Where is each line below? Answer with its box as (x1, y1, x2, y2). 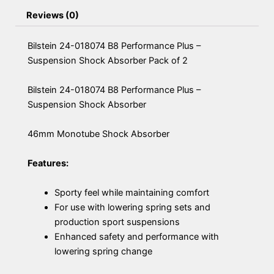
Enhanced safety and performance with (54, 231, 219, 242)
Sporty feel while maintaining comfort (54, 187, 209, 198)
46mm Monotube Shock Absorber (28, 128, 169, 140)
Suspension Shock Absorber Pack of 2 (28, 55, 188, 67)
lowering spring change (54, 245, 152, 257)
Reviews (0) (26, 9, 79, 21)
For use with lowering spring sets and (54, 201, 210, 213)
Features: (28, 158, 68, 169)
